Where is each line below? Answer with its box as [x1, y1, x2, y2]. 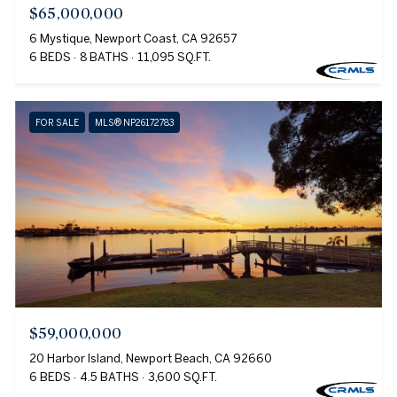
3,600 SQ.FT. [147, 370, 217, 385]
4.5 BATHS [79, 370, 139, 385]
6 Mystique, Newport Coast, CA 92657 [28, 32, 237, 46]
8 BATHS [79, 51, 128, 65]
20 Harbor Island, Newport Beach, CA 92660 [28, 352, 272, 366]
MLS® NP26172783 [94, 117, 174, 128]
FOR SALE [35, 117, 79, 128]
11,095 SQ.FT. [136, 51, 211, 65]
